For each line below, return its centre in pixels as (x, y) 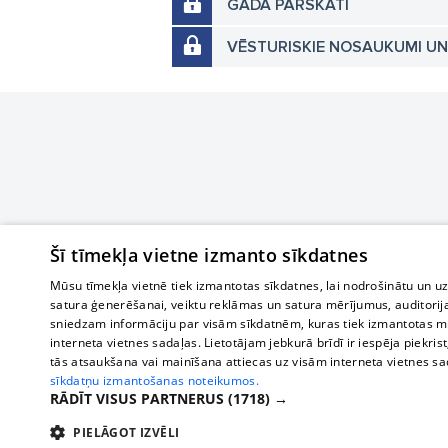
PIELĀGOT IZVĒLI (126, 432)
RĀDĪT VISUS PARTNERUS (139, 398)
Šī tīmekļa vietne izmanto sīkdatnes (209, 255)
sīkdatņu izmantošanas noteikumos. (154, 380)
